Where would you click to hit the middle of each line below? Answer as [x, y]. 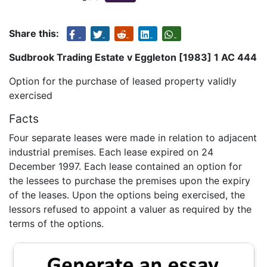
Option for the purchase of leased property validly [123, 81]
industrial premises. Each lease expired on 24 [111, 152]
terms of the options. [56, 223]
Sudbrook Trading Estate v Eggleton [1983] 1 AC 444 [133, 57]
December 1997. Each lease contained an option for [125, 166]
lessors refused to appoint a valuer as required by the [130, 209]
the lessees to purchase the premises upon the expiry [130, 180]
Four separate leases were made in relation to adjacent [133, 137]
